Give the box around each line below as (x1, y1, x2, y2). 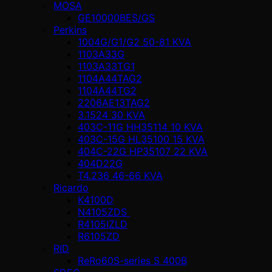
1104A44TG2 (78, 84, 137, 97)
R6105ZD (78, 229, 120, 242)
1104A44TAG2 (78, 72, 142, 84)
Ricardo (53, 181, 89, 194)
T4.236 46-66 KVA (78, 169, 163, 182)
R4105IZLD (78, 217, 127, 230)
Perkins (53, 23, 87, 36)
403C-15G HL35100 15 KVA (78, 132, 205, 145)
